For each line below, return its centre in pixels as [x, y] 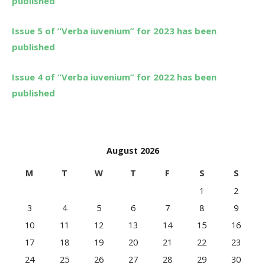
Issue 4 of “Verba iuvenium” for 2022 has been [114, 77]
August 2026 [132, 150]
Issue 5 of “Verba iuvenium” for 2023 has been [114, 30]
